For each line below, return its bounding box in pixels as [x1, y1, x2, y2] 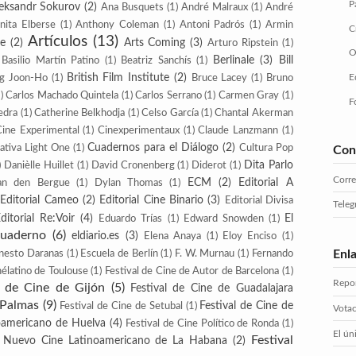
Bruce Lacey [191, 73, 248, 83]
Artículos [27, 34, 87, 49]
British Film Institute [66, 72, 170, 83]
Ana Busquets [101, 2, 164, 12]
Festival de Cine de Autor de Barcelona [104, 266, 280, 276]
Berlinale [212, 54, 254, 66]
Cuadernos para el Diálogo [87, 141, 219, 153]
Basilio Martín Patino [2, 56, 100, 65]
